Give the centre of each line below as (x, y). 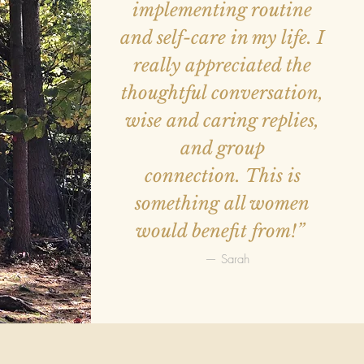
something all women (222, 204)
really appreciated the (222, 65)
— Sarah (227, 259)
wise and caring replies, (222, 121)
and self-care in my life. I (222, 38)
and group (222, 148)
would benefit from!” (222, 231)
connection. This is (222, 176)
